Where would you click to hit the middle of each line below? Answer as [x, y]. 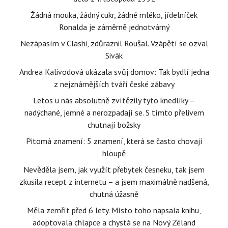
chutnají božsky [114, 125]
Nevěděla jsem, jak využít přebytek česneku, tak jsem [114, 169]
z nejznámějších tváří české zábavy [114, 84]
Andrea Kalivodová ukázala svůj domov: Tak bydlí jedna [114, 72]
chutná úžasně [114, 194]
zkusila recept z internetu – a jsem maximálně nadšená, [114, 182]
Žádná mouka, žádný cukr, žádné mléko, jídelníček [114, 15]
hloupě [114, 153]
